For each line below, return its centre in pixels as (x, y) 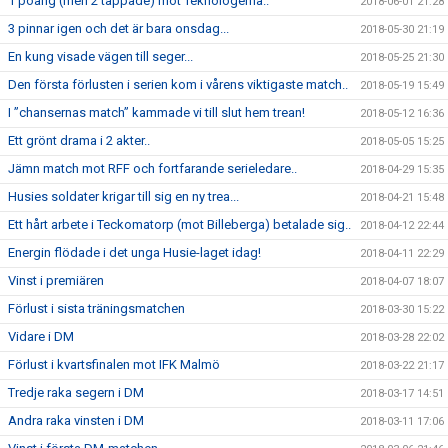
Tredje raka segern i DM (76, 392)
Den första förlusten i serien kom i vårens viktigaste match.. (178, 84)
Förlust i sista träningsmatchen (96, 308)
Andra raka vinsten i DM (76, 420)
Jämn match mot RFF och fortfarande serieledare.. (152, 168)
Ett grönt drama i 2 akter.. (79, 140)
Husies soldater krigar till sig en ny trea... (123, 196)
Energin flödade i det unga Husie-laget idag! (134, 252)
